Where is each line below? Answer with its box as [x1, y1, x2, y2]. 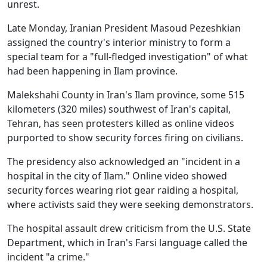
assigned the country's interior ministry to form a [7, 35, 231, 49]
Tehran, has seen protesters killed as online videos [7, 116, 234, 130]
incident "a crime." [7, 250, 89, 263]
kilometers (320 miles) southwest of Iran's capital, [7, 102, 231, 116]
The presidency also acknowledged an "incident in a [7, 154, 240, 168]
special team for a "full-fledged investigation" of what [7, 49, 248, 63]
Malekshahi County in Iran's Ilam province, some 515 [7, 88, 244, 101]
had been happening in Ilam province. [7, 64, 180, 77]
